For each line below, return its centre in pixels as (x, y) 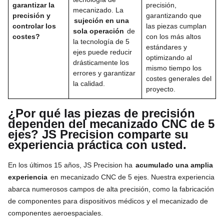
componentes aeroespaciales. (55, 213)
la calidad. (89, 83)
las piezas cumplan (176, 26)
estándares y (166, 47)
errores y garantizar (104, 73)
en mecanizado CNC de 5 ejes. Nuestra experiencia (131, 177)
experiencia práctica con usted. (97, 144)
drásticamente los (101, 62)
